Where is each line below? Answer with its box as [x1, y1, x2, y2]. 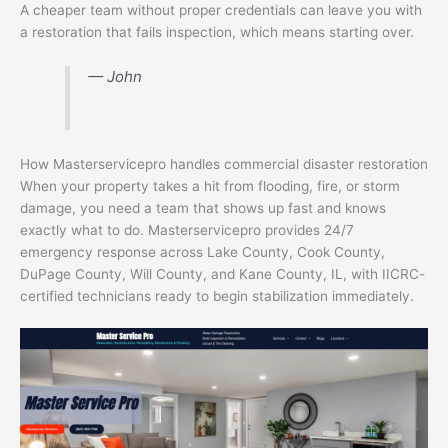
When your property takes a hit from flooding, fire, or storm [20, 177, 400, 194]
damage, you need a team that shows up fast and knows [20, 199, 386, 216]
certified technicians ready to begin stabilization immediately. [20, 287, 414, 304]
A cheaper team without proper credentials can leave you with [20, 2, 422, 19]
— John [88, 66, 143, 86]
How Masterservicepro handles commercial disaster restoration [20, 155, 428, 172]
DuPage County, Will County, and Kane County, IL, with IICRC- [20, 265, 425, 282]
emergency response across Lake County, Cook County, [20, 243, 385, 260]
